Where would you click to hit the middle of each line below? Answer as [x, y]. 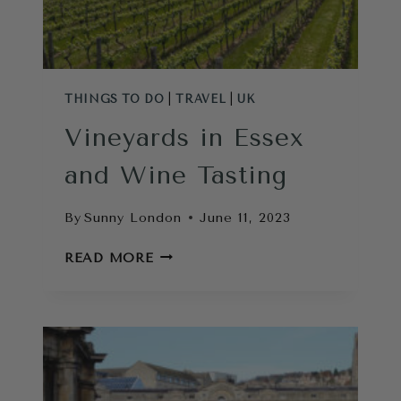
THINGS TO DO [115, 98]
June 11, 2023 [246, 218]
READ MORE [109, 258]
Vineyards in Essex [184, 138]
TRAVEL [201, 98]
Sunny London [133, 218]
